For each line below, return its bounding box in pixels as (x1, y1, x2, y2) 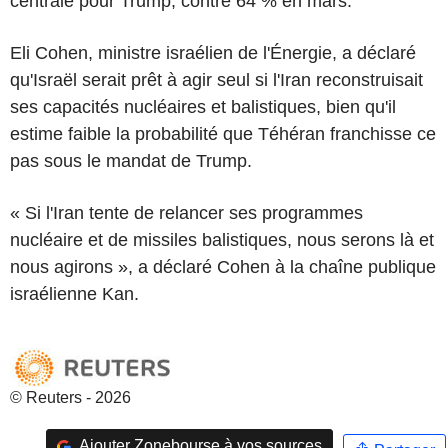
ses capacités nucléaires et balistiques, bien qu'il (10, 96, 396, 117)
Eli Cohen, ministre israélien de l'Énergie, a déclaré (10, 42, 416, 63)
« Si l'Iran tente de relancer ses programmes (10, 202, 363, 223)
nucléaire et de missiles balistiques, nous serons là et (10, 229, 434, 250)
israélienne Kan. (10, 283, 139, 304)
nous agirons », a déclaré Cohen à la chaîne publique (10, 256, 436, 277)
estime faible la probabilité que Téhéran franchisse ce (10, 123, 436, 144)
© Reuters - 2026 (10, 388, 131, 406)
